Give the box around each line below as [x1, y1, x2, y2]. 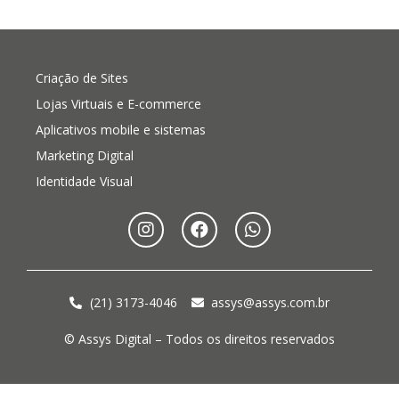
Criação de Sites [36, 69, 128, 87]
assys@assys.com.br [211, 294, 330, 312]
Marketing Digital [36, 147, 134, 165]
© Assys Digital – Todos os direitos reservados [64, 330, 335, 348]
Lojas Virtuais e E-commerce [36, 95, 201, 113]
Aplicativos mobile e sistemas [36, 121, 206, 139]
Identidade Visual [36, 173, 133, 191]
